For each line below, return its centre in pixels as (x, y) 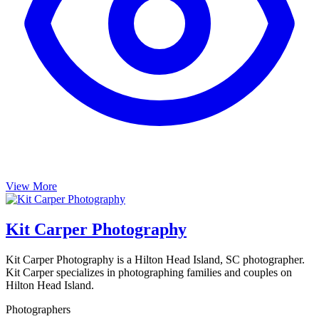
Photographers (38, 309)
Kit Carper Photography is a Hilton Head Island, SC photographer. (155, 259)
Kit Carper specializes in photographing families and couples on (149, 272)
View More (31, 186)
